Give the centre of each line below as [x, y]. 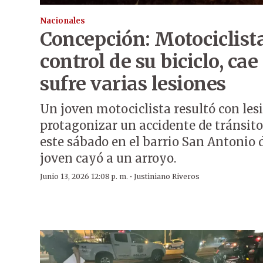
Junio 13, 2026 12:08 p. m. [84, 177]
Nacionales [63, 21]
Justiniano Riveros [167, 177]
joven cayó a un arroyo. [108, 159]
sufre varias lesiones [133, 84]
